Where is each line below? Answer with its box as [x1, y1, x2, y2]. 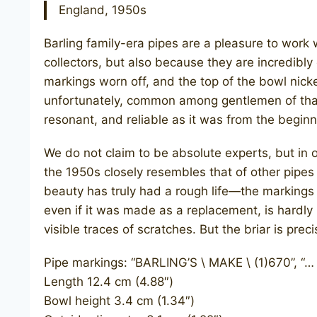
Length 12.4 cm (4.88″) [44, 274, 173, 289]
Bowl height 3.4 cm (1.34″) [44, 293, 195, 308]
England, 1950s [59, 2, 146, 17]
